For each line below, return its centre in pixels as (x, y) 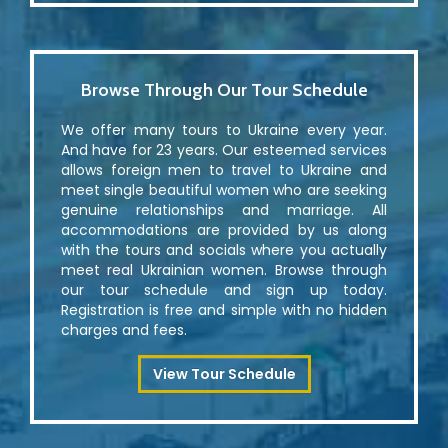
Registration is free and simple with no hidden (224, 310)
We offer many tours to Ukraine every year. (224, 130)
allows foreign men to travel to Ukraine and (224, 170)
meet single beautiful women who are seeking (224, 190)
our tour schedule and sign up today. (224, 290)
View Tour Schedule (224, 374)
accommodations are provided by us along (224, 230)
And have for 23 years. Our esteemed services (224, 150)
